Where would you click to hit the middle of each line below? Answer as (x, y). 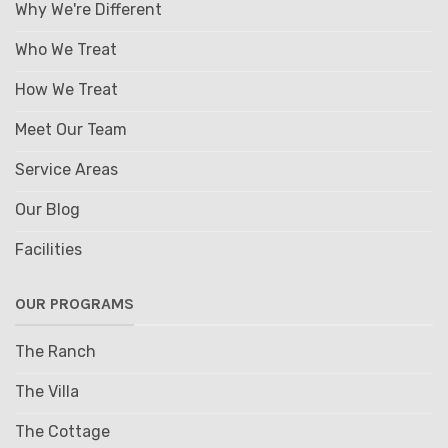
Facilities (48, 249)
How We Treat (66, 89)
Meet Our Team (70, 129)
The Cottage (62, 431)
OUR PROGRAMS (74, 304)
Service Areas (66, 169)
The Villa (46, 391)
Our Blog (47, 209)
